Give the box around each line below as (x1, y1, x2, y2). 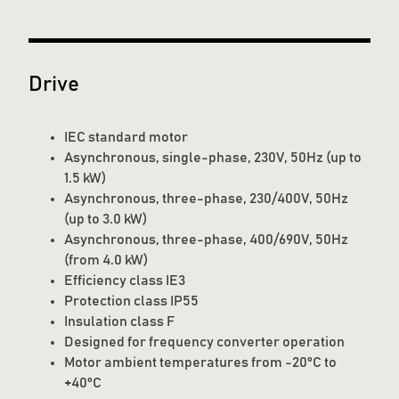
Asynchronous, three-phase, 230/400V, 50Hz (64, 191, 348, 207)
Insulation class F (64, 314, 175, 330)
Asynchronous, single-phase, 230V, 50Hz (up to (64, 151, 362, 166)
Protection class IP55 (64, 294, 199, 309)
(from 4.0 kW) (64, 253, 148, 268)
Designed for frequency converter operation (64, 335, 345, 350)
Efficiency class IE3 (64, 273, 185, 289)
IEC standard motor (64, 130, 188, 145)
